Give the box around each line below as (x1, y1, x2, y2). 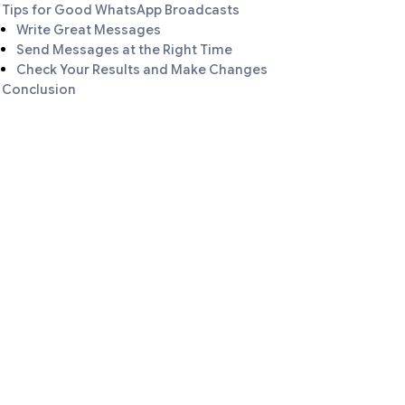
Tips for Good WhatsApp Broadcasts (2, 2, 240, 18)
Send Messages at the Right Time (16, 42, 232, 58)
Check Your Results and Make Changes (16, 61, 268, 78)
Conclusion (2, 81, 76, 98)
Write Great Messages (16, 22, 161, 38)
